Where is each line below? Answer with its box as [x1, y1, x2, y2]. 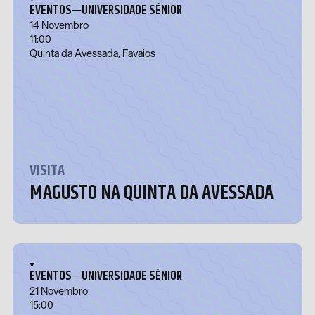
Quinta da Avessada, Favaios [29, 46, 155, 61]
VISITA [29, 162, 65, 179]
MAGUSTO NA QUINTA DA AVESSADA [29, 181, 274, 204]
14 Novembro [29, 18, 89, 33]
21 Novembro [29, 283, 88, 299]
